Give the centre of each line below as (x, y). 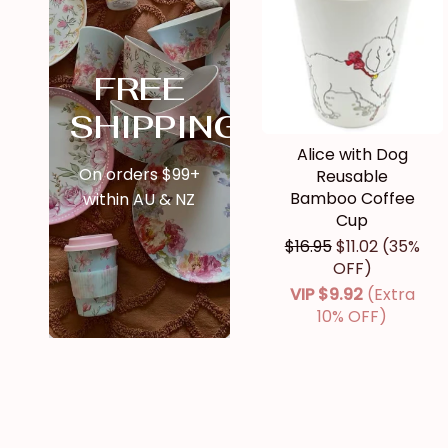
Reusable (352, 177)
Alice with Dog (352, 155)
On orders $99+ (139, 174)
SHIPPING (154, 126)
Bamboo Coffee (352, 199)
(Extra (390, 295)
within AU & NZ (139, 199)
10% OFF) (352, 317)
